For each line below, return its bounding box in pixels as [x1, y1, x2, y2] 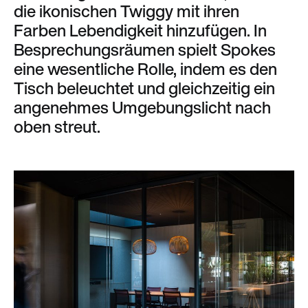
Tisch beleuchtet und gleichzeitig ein [14, 75, 275, 100]
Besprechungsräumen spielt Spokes [14, 36, 276, 62]
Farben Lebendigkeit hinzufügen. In [14, 17, 267, 43]
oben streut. [14, 113, 100, 139]
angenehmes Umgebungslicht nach [14, 94, 271, 120]
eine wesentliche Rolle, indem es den [14, 56, 277, 81]
